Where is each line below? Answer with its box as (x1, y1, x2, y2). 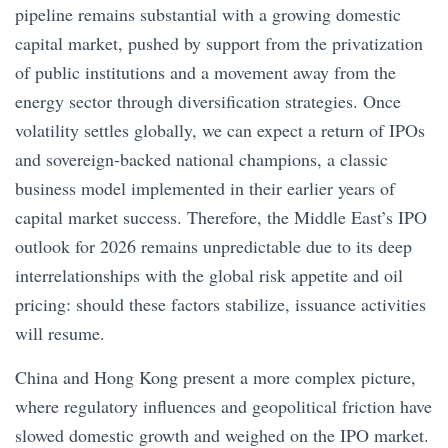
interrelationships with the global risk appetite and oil (15, 263, 403, 287)
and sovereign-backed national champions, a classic (15, 147, 388, 171)
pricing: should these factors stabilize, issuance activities (15, 292, 426, 316)
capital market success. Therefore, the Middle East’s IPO (15, 205, 427, 229)
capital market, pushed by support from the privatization (15, 31, 423, 55)
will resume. (15, 321, 111, 345)
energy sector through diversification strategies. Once (15, 89, 401, 113)
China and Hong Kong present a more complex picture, (15, 365, 416, 389)
